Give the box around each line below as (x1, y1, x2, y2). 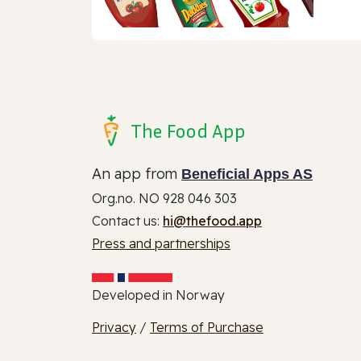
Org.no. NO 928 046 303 (92, 190, 237, 207)
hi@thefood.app (163, 213, 262, 230)
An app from (92, 164, 181, 184)
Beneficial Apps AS (181, 166, 313, 183)
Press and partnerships (92, 235, 230, 252)
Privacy (92, 319, 136, 336)
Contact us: (92, 213, 163, 230)
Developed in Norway (92, 287, 225, 304)
